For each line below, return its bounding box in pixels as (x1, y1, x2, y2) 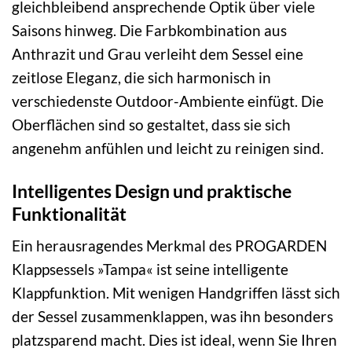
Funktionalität (12, 202, 126, 225)
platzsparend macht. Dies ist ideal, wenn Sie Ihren (12, 331, 337, 350)
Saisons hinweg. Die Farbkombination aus (12, 21, 287, 40)
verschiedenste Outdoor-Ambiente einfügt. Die (12, 92, 324, 111)
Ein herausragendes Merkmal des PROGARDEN (12, 236, 327, 255)
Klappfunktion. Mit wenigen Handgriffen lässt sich (12, 284, 340, 302)
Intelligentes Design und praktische (12, 179, 291, 202)
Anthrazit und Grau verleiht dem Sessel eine (12, 45, 303, 64)
